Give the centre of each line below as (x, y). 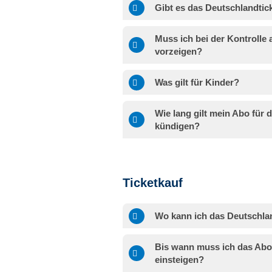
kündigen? (177, 126)
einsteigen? (179, 260)
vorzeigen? (178, 52)
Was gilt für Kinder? (197, 83)
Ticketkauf (153, 183)
